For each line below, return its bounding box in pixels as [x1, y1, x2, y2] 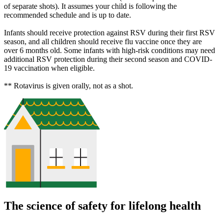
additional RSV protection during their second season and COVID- [4, 55, 212, 63]
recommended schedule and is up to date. [4, 10, 131, 19]
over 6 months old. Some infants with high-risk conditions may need [4, 46, 215, 55]
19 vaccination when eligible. [4, 63, 95, 72]
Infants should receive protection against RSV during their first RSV [4, 28, 215, 37]
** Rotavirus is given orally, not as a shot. [4, 81, 133, 90]
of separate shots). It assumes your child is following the [4, 1, 177, 10]
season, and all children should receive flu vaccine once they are [4, 37, 202, 46]
